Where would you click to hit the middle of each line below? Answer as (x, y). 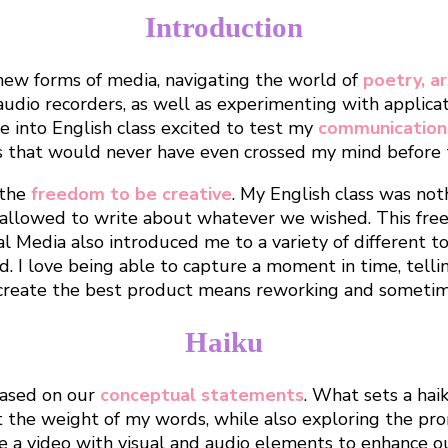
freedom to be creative (131, 194)
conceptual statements (199, 394)
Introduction (224, 27)
